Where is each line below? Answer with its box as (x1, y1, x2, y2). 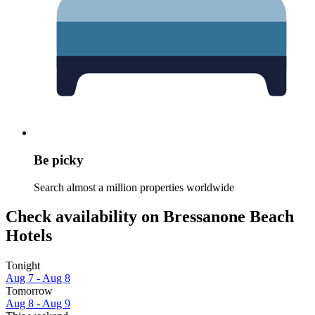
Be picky (34, 152, 84, 167)
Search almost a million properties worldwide (34, 181, 234, 193)
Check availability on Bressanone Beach (6, 207, 294, 226)
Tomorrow (6, 285, 53, 297)
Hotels (6, 226, 52, 245)
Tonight (6, 259, 40, 272)
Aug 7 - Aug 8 (6, 272, 70, 285)
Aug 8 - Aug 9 (6, 297, 70, 310)
